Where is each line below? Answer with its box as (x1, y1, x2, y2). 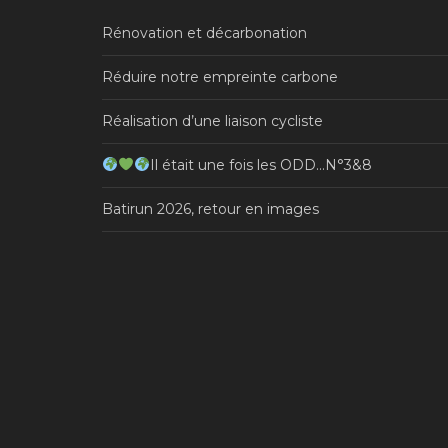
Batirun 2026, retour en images (102, 199, 319, 218)
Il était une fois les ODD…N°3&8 (149, 155, 372, 174)
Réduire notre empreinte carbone (102, 67, 338, 86)
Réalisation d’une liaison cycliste (102, 111, 323, 130)
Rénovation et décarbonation (102, 23, 307, 42)
